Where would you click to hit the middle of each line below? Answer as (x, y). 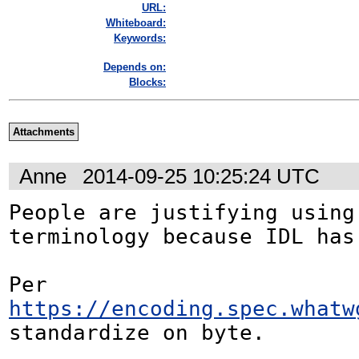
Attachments (43, 132)
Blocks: (147, 83)
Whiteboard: (136, 23)
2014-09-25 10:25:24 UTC (201, 176)
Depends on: (135, 67)
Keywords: (140, 38)
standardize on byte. (137, 332)
